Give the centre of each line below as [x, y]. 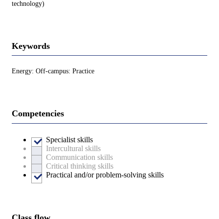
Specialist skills [69, 139]
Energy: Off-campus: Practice [53, 71]
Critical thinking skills [80, 166]
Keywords [31, 46]
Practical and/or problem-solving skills [105, 175]
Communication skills [79, 157]
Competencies [38, 114]
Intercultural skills [73, 148]
